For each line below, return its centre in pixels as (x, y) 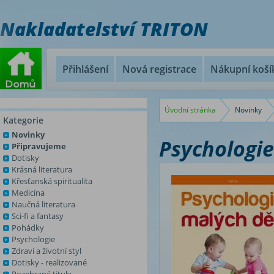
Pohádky (28, 228)
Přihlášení (85, 69)
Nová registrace (159, 69)
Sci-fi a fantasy (38, 216)
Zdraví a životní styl (46, 251)
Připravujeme (39, 146)
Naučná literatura (43, 204)
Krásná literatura (42, 169)
